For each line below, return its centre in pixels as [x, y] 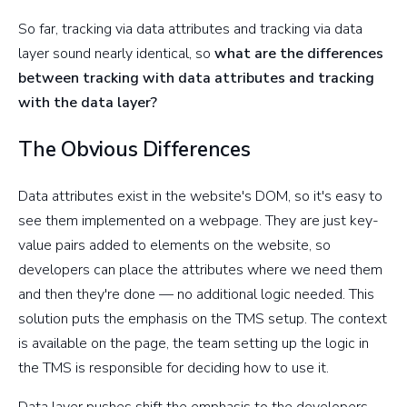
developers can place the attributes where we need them [200, 269]
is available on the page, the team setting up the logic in [194, 343]
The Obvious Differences [134, 149]
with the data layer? [88, 102]
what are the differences [299, 53]
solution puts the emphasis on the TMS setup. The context [203, 318]
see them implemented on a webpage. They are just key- [199, 220]
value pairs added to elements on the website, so [174, 245]
